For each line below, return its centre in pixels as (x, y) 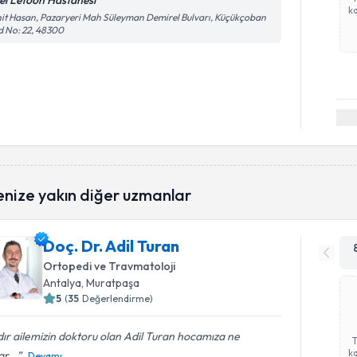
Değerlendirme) (118, 298)
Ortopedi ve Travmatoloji (110, 266)
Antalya (63, 282)
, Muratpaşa (111, 282)
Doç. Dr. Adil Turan (112, 245)
